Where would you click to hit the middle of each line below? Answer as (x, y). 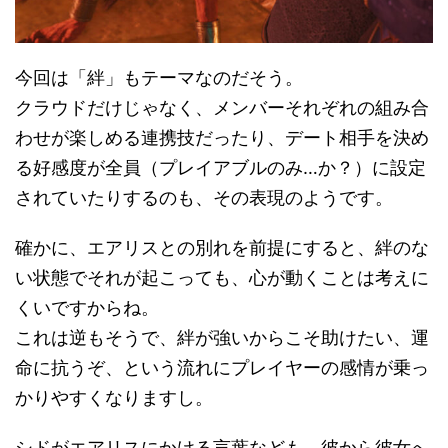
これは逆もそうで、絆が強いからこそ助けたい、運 (222, 337)
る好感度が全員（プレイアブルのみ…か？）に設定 (220, 167)
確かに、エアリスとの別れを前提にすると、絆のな (222, 247)
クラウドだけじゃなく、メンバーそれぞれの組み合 (222, 107)
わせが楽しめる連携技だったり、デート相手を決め (222, 137)
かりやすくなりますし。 (114, 397)
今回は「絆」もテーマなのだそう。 (159, 77)
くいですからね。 (87, 307)
